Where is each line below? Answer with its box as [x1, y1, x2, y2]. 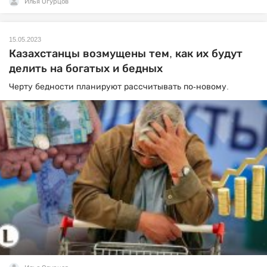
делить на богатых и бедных [9, 63, 163, 74]
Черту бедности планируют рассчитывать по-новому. [9, 82, 231, 91]
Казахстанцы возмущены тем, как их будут [9, 48, 243, 60]
